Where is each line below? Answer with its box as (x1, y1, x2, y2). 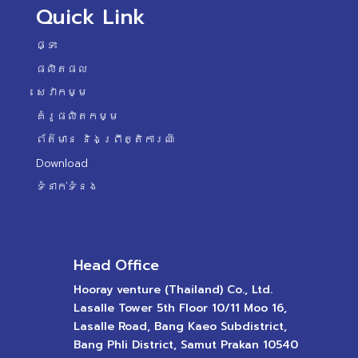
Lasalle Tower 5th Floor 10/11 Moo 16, (73, 299, 287, 316)
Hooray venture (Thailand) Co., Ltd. (73, 280, 272, 298)
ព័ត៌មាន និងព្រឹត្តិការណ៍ (35, 132, 175, 148)
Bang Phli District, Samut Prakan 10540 (73, 336, 298, 353)
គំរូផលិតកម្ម (35, 108, 119, 124)
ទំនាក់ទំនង (35, 179, 98, 195)
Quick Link (35, 2, 145, 34)
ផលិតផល (35, 61, 88, 77)
